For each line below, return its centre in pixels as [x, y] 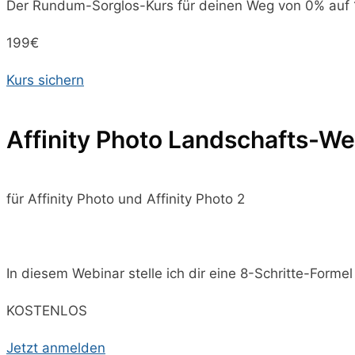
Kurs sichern [45, 80]
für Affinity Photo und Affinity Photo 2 [126, 199]
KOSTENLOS [47, 311]
